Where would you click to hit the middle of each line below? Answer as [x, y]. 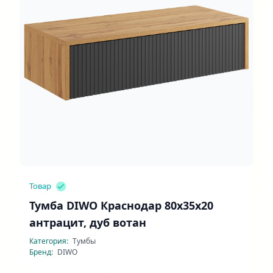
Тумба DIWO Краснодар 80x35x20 [121, 205]
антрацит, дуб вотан [88, 222]
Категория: [50, 241]
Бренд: [42, 252]
